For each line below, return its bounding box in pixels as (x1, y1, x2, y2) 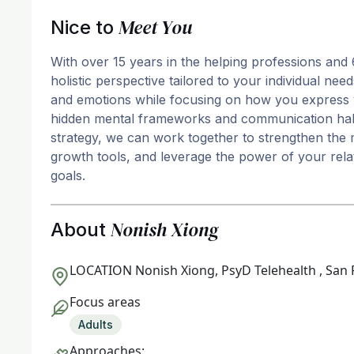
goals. (51, 168, 85, 183)
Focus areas (70, 293, 141, 311)
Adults (78, 318, 113, 331)
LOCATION (70, 262, 132, 279)
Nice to (51, 16, 119, 39)
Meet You (119, 14, 192, 40)
